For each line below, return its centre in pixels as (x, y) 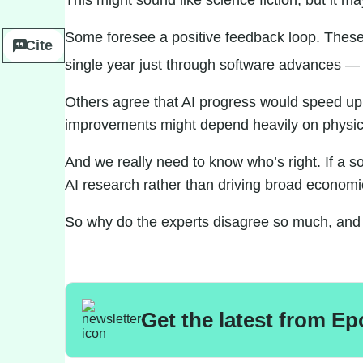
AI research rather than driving (165, 185)
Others (87, 102)
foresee (131, 37)
